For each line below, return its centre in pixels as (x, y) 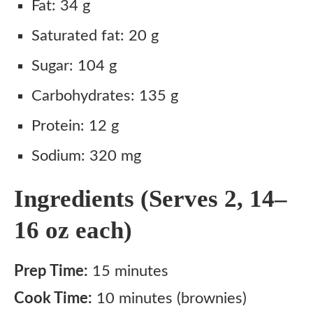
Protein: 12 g (75, 126)
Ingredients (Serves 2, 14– (151, 199)
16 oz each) (73, 230)
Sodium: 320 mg (86, 156)
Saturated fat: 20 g (95, 36)
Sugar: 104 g (74, 66)
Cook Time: (53, 298)
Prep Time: (51, 271)
